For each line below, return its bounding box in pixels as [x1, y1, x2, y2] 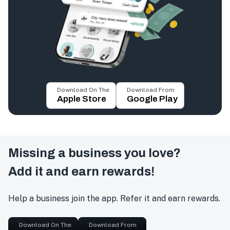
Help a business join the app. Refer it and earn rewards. [8, 194, 220, 204]
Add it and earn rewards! [8, 165, 155, 179]
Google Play [126, 94, 178, 104]
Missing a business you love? [8, 146, 181, 160]
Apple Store [56, 94, 106, 104]
